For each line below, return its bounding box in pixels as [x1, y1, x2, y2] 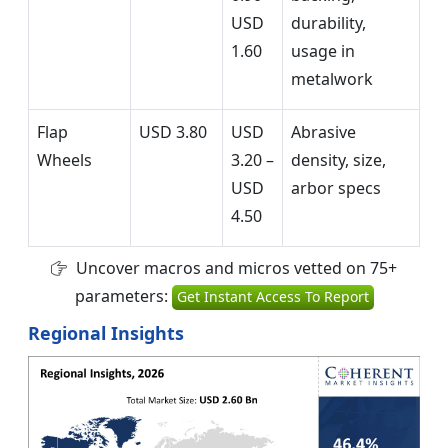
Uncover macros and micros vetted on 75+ [72, 257, 397, 280]
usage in [291, 40, 355, 63]
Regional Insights [28, 321, 184, 346]
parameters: [74, 285, 172, 308]
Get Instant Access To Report [176, 287, 369, 307]
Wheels [37, 149, 92, 172]
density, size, [291, 149, 386, 172]
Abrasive [291, 121, 356, 144]
